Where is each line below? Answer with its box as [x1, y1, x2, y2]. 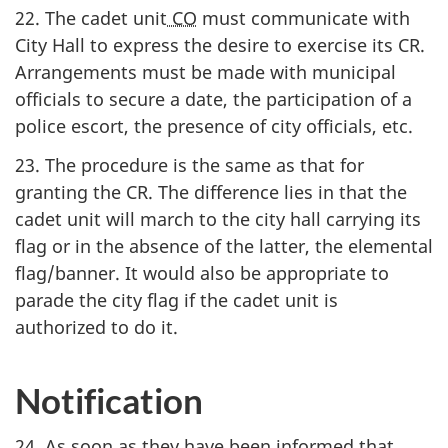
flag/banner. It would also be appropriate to [15, 260, 389, 285]
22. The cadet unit [15, 6, 167, 30]
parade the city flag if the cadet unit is [15, 287, 338, 312]
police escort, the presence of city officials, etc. [15, 114, 413, 138]
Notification [15, 378, 210, 421]
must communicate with [197, 6, 410, 30]
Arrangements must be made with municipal [15, 60, 396, 84]
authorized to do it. [15, 314, 178, 339]
